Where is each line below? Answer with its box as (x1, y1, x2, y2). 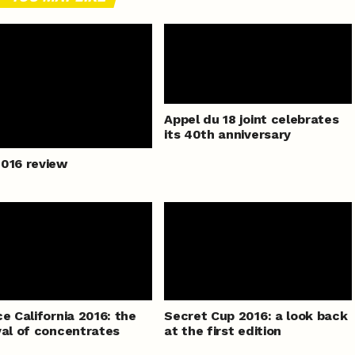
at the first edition (164, 323, 281, 339)
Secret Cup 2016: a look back (164, 308, 348, 324)
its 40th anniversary (164, 127, 291, 143)
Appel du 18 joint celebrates (164, 112, 339, 128)
